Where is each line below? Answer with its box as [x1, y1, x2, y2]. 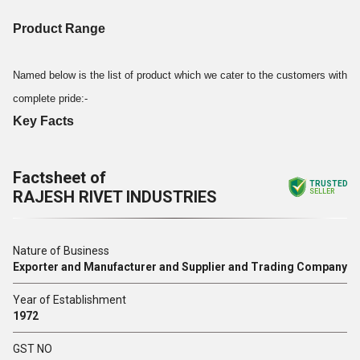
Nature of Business [13, 244, 109, 257]
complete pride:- [13, 92, 88, 104]
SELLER [309, 187, 334, 195]
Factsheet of [13, 168, 106, 187]
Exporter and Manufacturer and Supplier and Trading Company [13, 260, 347, 273]
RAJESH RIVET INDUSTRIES [13, 187, 217, 207]
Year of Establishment [13, 293, 126, 306]
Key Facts [13, 114, 74, 128]
